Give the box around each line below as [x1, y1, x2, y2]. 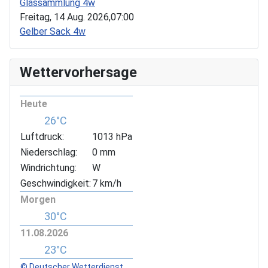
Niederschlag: [20, 146, 77, 158]
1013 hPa [92, 130, 132, 142]
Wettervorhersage [20, 63, 137, 81]
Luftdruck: [20, 130, 64, 142]
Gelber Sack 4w [20, 25, 86, 37]
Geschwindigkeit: [20, 177, 91, 189]
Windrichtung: [20, 162, 77, 173]
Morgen [20, 193, 56, 205]
